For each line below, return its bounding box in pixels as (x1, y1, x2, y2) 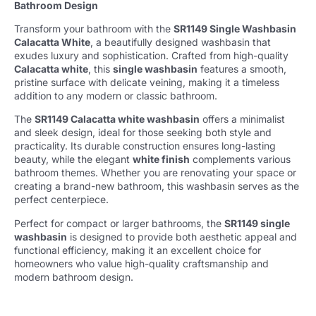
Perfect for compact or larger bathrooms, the (14, 217, 224, 229)
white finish (133, 153, 190, 166)
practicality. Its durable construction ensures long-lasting (14, 140, 276, 152)
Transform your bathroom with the (14, 23, 174, 35)
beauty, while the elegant (14, 153, 133, 166)
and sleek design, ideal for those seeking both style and (14, 126, 272, 139)
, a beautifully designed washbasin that (90, 36, 271, 49)
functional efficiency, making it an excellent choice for (14, 243, 261, 256)
